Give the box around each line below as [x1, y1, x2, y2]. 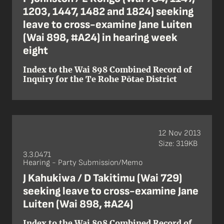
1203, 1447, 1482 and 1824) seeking [23, 5, 193, 18]
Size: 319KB [158, 138, 197, 148]
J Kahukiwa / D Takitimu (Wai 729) [23, 171, 182, 185]
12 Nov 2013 [158, 128, 201, 138]
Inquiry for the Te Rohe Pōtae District [23, 74, 177, 84]
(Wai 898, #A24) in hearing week [23, 31, 177, 44]
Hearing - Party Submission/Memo [23, 158, 142, 167]
